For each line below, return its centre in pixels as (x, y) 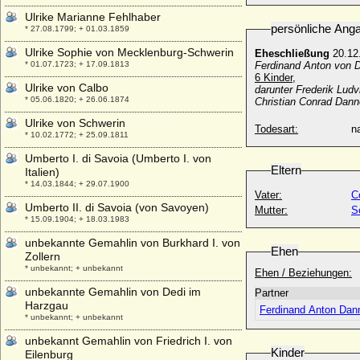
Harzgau (47, 305)
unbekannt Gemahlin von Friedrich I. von (129, 341)
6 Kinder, (275, 78)
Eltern (286, 170)
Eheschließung (292, 53)
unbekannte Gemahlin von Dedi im (113, 292)
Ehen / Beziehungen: (303, 273)
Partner (272, 293)
